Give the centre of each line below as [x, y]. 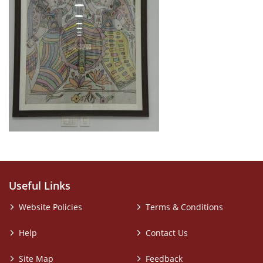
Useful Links [40, 185]
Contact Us [167, 232]
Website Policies [50, 207]
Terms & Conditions [184, 207]
